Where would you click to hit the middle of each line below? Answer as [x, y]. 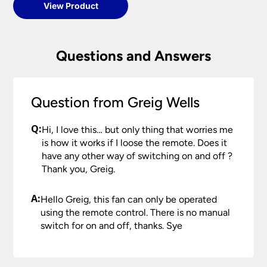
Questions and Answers [133, 55]
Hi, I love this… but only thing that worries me [138, 129]
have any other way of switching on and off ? [137, 156]
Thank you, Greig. [79, 169]
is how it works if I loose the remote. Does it [135, 142]
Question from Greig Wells [116, 102]
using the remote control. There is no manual [136, 212]
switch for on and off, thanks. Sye [112, 225]
